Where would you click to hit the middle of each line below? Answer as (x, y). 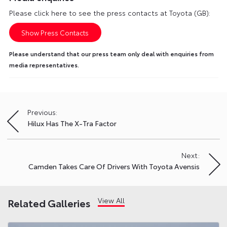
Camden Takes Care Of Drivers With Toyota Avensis (114, 166)
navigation (32, 132)
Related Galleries (49, 203)
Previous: (42, 112)
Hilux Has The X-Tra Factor (72, 123)
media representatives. (44, 65)
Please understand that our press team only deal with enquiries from (111, 54)
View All (111, 200)
